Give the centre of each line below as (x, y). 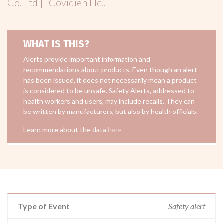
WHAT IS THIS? (56, 44)
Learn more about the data (65, 130)
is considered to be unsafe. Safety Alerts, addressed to (109, 90)
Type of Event (44, 206)
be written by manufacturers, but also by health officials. (111, 111)
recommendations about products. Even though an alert (110, 69)
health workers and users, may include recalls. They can (109, 101)
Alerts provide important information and (87, 59)
